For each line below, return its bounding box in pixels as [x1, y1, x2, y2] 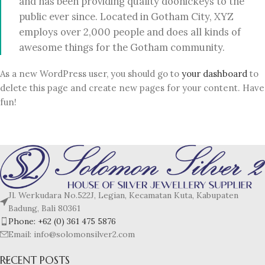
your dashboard [182, 68, 247, 79]
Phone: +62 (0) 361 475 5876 [8, 216, 116, 227]
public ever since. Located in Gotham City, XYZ [19, 10, 234, 23]
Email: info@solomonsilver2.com [8, 229, 135, 240]
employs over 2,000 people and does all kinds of [19, 25, 241, 38]
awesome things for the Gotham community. [19, 41, 225, 54]
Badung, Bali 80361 [8, 203, 80, 214]
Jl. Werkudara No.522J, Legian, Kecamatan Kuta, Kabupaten [8, 190, 238, 201]
